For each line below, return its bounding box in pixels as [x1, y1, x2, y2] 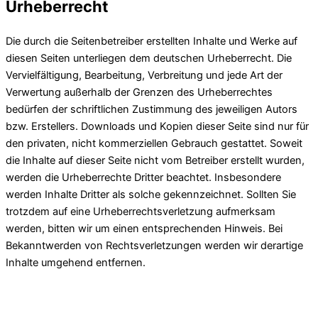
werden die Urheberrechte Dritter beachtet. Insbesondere [6, 170, 281, 184]
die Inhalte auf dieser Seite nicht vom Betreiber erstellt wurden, [6, 153, 305, 167]
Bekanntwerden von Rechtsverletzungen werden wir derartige [6, 238, 303, 252]
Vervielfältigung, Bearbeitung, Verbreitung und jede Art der [6, 68, 283, 82]
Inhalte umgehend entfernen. [6, 256, 146, 269]
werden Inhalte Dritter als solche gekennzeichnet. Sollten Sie [6, 187, 296, 201]
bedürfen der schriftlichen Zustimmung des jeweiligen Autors [6, 102, 297, 116]
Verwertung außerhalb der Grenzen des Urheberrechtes [6, 85, 273, 99]
